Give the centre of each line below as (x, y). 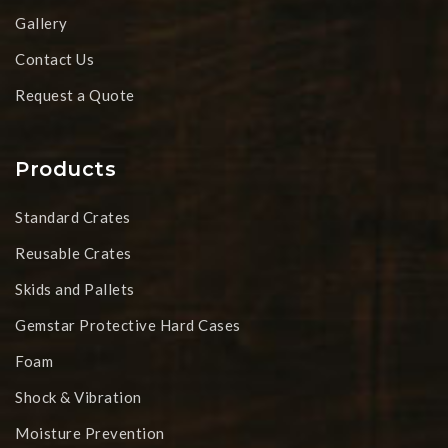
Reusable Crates (73, 253)
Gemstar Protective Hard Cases (128, 325)
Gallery (41, 23)
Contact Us (55, 59)
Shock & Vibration (78, 397)
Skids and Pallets (75, 289)
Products (66, 169)
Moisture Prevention (90, 433)
